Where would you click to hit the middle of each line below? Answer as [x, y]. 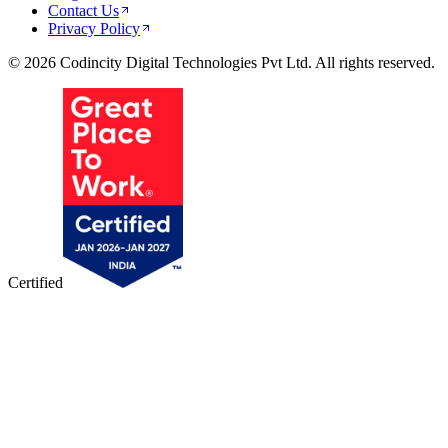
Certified [35, 283]
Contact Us [83, 11]
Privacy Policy [94, 29]
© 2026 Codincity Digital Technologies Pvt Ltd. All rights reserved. [221, 63]
